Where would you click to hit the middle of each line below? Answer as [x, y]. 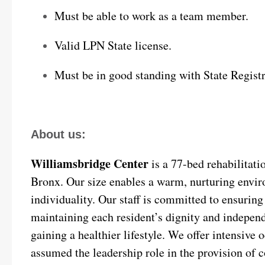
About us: [58, 134]
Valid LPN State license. [113, 45]
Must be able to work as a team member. [151, 16]
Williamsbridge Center [90, 164]
